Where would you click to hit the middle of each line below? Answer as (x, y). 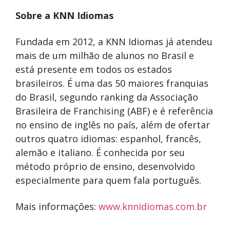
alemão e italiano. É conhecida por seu (100, 152)
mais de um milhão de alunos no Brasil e (105, 55)
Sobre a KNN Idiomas (64, 15)
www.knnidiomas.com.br (151, 206)
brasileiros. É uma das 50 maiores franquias (112, 83)
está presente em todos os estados (94, 69)
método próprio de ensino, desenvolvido (105, 166)
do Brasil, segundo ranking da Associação (107, 97)
